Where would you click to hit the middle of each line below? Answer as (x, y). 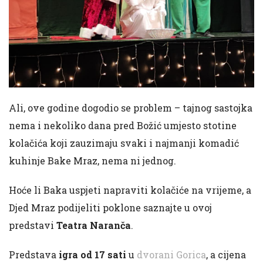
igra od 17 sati (92, 254)
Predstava (34, 254)
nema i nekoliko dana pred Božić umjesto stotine (123, 125)
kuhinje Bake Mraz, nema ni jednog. (92, 161)
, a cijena (226, 254)
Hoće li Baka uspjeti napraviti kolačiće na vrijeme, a (130, 190)
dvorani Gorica (170, 254)
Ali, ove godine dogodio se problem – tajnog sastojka (131, 108)
